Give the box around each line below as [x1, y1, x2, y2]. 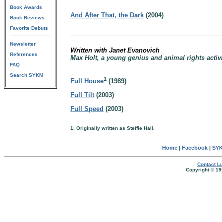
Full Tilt [70, 91, 94, 99]
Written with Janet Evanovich [70, 47, 160, 54]
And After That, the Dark [70, 11, 144, 19]
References [10, 52, 38, 57]
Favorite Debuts [10, 25, 48, 31]
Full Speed [70, 105, 104, 113]
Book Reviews [10, 15, 45, 20]
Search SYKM [10, 72, 43, 78]
